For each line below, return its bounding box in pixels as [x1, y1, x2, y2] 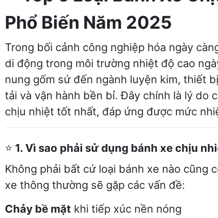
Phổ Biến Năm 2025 [5, 12, 172, 33]
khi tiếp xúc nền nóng [71, 202, 182, 215]
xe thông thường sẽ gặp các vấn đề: [5, 179, 185, 191]
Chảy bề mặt [5, 202, 71, 215]
